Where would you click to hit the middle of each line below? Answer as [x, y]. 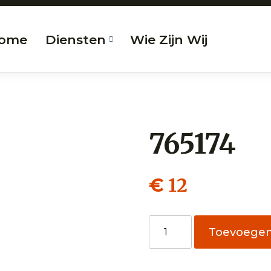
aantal [164, 236]
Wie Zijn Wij [169, 39]
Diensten [76, 39]
